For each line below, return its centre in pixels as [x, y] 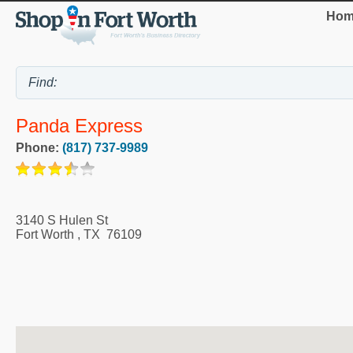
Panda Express [79, 125]
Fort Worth [45, 234]
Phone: [39, 147]
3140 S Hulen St [62, 220]
